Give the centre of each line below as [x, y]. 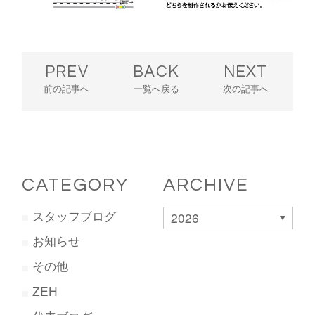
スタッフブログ [75, 215]
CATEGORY [76, 185]
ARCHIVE [206, 185]
